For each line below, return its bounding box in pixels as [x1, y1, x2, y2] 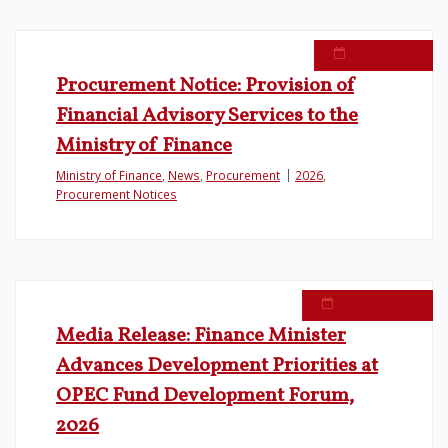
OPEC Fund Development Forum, [56, 382, 354, 410]
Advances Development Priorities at [56, 352, 378, 380]
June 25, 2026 [338, 294, 413, 310]
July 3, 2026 [350, 44, 413, 60]
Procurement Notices [56, 186, 177, 202]
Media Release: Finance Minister [56, 322, 346, 350]
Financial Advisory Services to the [56, 102, 358, 130]
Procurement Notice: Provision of [56, 72, 354, 100]
